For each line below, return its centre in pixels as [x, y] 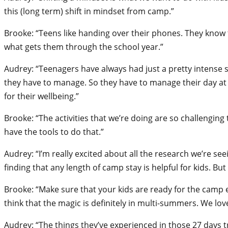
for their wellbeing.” [41, 96]
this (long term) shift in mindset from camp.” [89, 11]
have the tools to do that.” [54, 132]
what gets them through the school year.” [84, 47]
